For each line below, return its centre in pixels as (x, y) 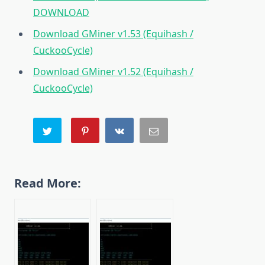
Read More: (48, 183)
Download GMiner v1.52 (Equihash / (113, 71)
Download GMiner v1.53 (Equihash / (113, 33)
